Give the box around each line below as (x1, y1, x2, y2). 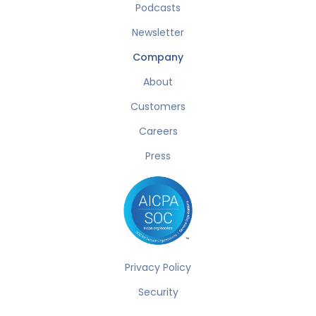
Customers (130, 99, 186, 114)
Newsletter (132, 25, 184, 39)
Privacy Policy (125, 260, 191, 275)
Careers (138, 124, 178, 138)
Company (133, 50, 183, 64)
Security (138, 285, 178, 300)
